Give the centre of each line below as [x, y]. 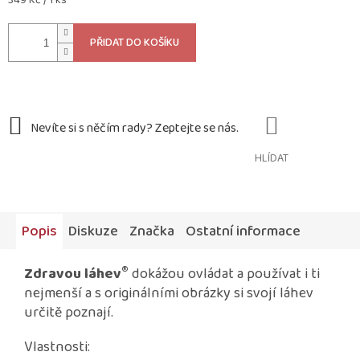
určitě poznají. [70, 313]
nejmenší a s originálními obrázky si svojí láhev [169, 294]
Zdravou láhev [73, 274]
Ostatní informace [243, 232]
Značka [152, 232]
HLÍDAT [272, 159]
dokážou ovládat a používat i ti [224, 274]
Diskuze [93, 232]
